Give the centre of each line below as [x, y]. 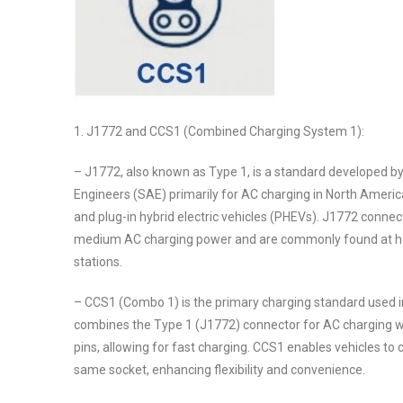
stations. [98, 261]
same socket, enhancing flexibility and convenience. [219, 369]
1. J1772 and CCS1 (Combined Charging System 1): [219, 131]
